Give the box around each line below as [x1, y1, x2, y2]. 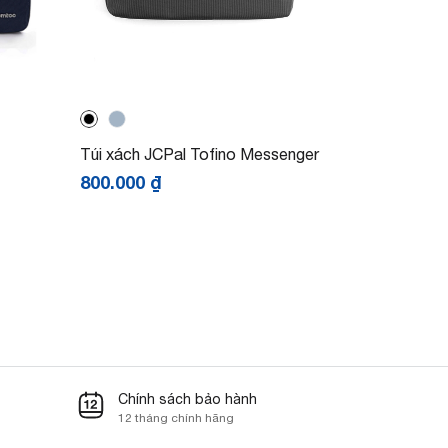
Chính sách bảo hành [117, 390, 257, 407]
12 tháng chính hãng [117, 410, 234, 425]
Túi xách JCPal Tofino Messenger [79, 144, 319, 163]
